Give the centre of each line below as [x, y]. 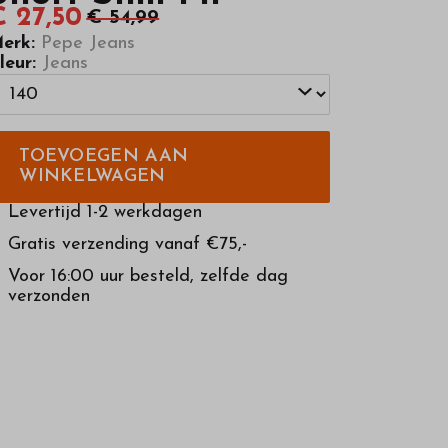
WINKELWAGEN [92, 176]
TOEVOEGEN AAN [104, 156]
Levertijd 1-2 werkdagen [105, 212]
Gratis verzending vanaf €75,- [128, 244]
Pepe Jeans [85, 43]
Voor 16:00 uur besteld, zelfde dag [148, 276]
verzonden [49, 296]
